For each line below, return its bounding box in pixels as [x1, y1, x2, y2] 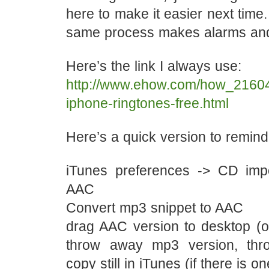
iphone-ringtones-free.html [66, 95, 229, 111]
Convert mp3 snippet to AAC [66, 200, 243, 216]
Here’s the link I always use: [66, 58, 241, 74]
